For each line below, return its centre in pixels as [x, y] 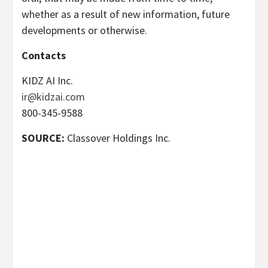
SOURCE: [43, 138]
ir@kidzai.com [53, 96]
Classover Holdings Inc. [118, 138]
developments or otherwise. [84, 30]
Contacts [44, 55]
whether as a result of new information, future [126, 14]
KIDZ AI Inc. [47, 80]
